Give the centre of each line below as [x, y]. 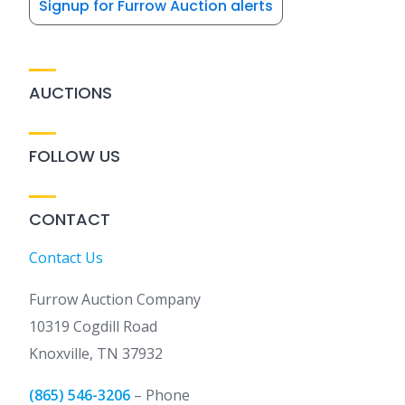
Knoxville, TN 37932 [96, 354]
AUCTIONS [71, 93]
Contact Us [66, 258]
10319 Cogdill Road [93, 327]
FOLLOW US [75, 156]
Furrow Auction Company [115, 300]
